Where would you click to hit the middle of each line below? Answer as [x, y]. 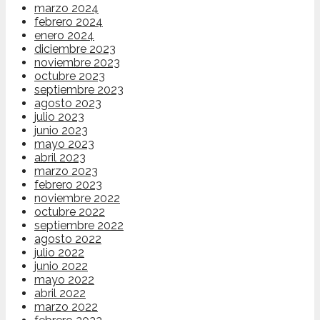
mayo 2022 [64, 280]
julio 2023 [59, 117]
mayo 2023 [64, 144]
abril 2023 [60, 158]
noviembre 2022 [77, 199]
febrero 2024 [69, 22]
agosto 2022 [68, 239]
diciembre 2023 [75, 49]
